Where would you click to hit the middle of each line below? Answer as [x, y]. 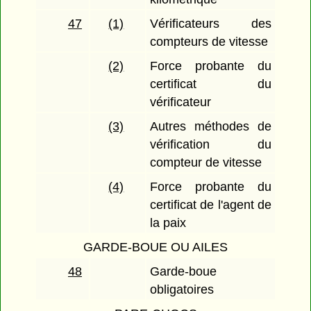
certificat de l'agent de [211, 205]
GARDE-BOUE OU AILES [155, 247]
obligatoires [182, 290]
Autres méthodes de [211, 127]
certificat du [211, 84]
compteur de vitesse [206, 163]
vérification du [211, 145]
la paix [168, 223]
